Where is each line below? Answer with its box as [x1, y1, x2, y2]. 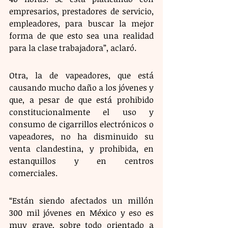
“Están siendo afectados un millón [9, 194, 154, 206]
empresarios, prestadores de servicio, [9, 5, 154, 17]
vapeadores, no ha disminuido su [9, 130, 154, 142]
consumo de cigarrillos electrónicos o [9, 118, 154, 130]
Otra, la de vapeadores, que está [9, 69, 154, 81]
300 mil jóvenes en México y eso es [9, 207, 154, 218]
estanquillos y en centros [9, 155, 154, 166]
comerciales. [9, 167, 60, 179]
